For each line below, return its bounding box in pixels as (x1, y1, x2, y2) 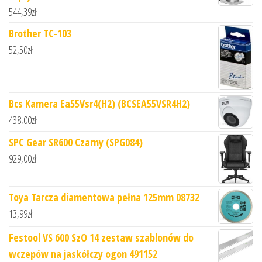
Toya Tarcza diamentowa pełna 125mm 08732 (9, 190, 199, 205)
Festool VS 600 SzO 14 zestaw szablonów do (9, 230, 194, 244)
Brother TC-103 (9, 26, 71, 40)
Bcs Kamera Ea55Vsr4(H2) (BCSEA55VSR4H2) (9, 96, 190, 111)
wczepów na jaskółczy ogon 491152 (9, 246, 157, 261)
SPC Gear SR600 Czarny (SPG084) (9, 135, 143, 149)
